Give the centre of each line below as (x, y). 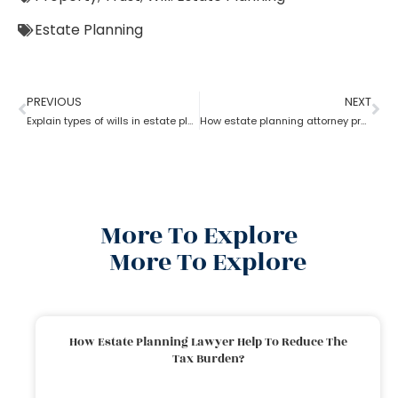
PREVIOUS (54, 101)
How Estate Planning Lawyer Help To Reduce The (208, 342)
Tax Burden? (208, 358)
